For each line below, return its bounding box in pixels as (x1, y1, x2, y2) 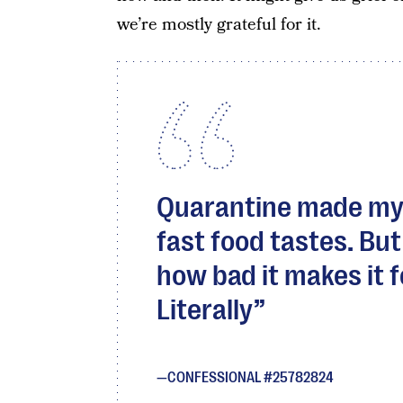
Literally (156, 293, 254, 327)
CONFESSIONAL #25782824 (166, 370, 334, 386)
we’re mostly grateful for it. (116, 13, 321, 37)
